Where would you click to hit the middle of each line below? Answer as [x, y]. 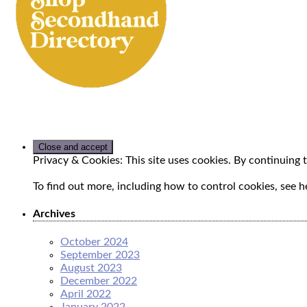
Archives [54, 213]
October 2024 [94, 242]
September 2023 [100, 255]
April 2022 [86, 294]
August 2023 [91, 268]
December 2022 [99, 281]
